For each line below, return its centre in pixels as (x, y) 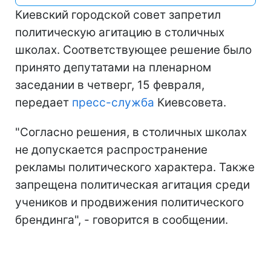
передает (44, 103)
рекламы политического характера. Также (135, 167)
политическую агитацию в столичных (120, 32)
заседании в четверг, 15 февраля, (110, 85)
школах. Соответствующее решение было (133, 50)
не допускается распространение (111, 150)
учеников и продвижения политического (129, 202)
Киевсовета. (190, 103)
